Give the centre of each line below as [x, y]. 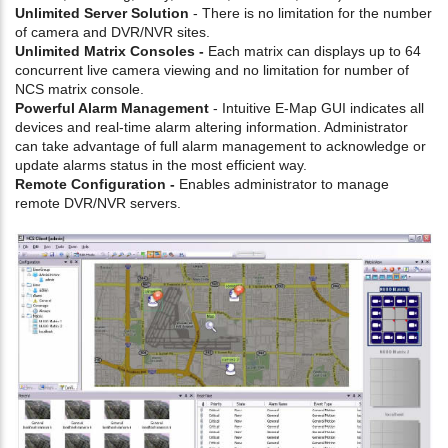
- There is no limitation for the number [310, 12]
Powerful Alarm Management [112, 107]
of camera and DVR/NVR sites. [112, 31]
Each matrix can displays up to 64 [312, 50]
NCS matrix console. [79, 88]
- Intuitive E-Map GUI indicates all [316, 107]
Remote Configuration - [95, 183]
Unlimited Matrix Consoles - [109, 50]
